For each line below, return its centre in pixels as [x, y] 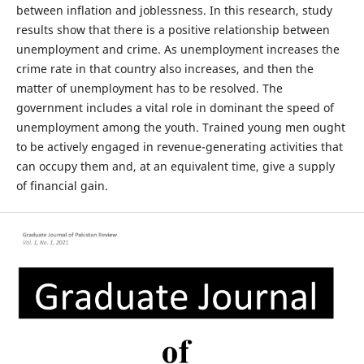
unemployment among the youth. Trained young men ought [180, 127]
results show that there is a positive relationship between [173, 30]
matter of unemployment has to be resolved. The [149, 88]
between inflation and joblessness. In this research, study [174, 10]
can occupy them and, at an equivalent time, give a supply [175, 166]
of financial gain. [62, 186]
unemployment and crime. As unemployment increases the [178, 49]
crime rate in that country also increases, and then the [165, 69]
